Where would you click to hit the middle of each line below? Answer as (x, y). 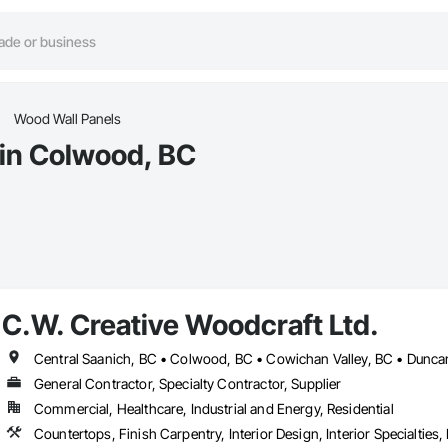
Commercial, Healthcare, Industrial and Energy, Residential (213, 409)
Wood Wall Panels (67, 119)
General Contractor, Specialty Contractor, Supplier (187, 384)
